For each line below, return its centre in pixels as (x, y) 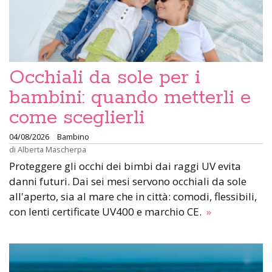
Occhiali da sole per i (105, 78)
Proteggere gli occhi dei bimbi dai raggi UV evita (125, 166)
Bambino (73, 137)
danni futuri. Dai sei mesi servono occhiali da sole (128, 182)
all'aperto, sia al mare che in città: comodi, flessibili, (133, 197)
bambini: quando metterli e (130, 98)
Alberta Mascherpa (52, 150)
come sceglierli (77, 118)
